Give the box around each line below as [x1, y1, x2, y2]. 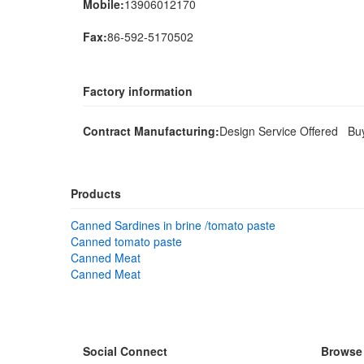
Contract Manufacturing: [83, 123, 219, 139]
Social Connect [83, 343, 167, 359]
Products [71, 185, 121, 201]
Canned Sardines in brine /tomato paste [71, 217, 275, 233]
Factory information [83, 83, 193, 99]
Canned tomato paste [71, 233, 182, 249]
